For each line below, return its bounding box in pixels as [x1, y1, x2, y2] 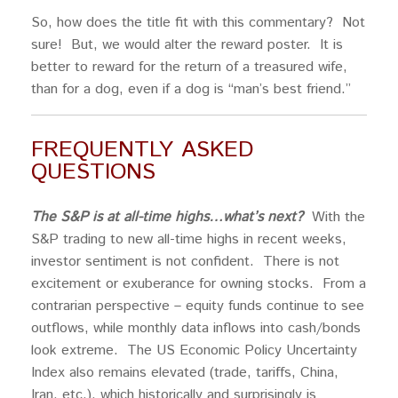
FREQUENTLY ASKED [31, 132, 253, 166]
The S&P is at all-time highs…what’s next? [31, 206, 303, 227]
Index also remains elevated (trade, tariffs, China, [31, 362, 338, 383]
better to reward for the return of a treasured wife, [31, 57, 347, 78]
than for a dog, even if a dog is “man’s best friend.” [31, 79, 351, 100]
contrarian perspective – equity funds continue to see [31, 295, 364, 316]
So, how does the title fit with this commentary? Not [31, 12, 365, 34]
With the [303, 206, 365, 227]
